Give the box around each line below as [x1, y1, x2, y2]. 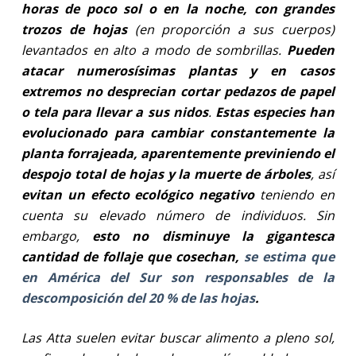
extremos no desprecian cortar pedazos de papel [21, 82, 335, 100]
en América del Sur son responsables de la [21, 268, 335, 286]
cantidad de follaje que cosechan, [21, 247, 245, 265]
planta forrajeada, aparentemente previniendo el [21, 144, 335, 162]
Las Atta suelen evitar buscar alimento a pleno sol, [21, 328, 335, 346]
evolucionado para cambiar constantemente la [21, 123, 335, 141]
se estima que [244, 247, 335, 265]
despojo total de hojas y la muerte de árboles [21, 164, 311, 183]
